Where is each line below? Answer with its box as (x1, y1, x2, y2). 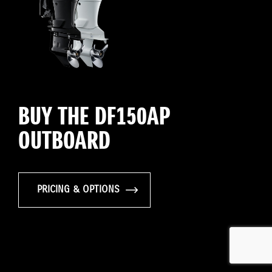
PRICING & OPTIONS (37, 183, 120, 197)
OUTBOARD (18, 126, 110, 159)
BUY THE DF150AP (18, 101, 170, 135)
